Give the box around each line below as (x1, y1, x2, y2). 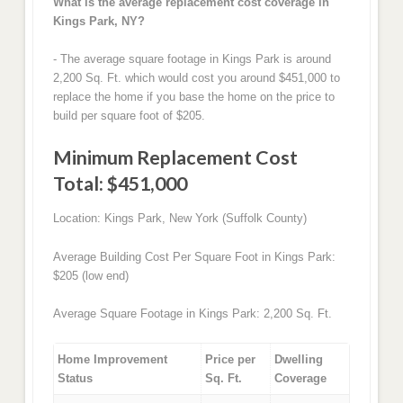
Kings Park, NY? (52, 13, 145, 28)
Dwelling (274, 352, 324, 366)
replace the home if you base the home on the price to (52, 90, 335, 104)
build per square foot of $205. (52, 109, 205, 123)
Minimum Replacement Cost (52, 145, 298, 169)
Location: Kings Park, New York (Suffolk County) (52, 211, 307, 226)
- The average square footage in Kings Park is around (52, 52, 331, 67)
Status (58, 371, 94, 385)
